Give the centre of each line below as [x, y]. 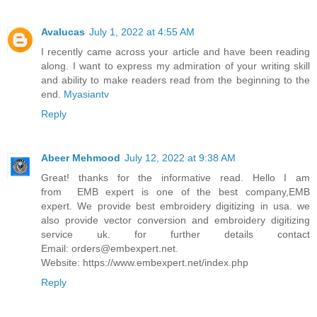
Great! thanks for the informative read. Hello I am [175, 178]
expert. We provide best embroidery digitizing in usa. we [175, 206]
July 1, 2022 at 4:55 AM [142, 32]
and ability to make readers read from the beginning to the [175, 80]
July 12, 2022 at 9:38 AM [180, 158]
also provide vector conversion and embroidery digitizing [175, 220]
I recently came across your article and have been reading [175, 52]
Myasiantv [86, 94]
